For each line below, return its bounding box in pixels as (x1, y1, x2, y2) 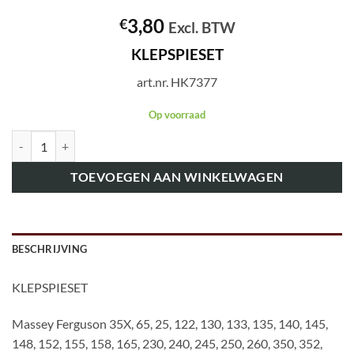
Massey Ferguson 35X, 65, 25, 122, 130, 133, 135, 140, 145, (12, 316, 328, 332)
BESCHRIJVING (12, 243, 88, 256)
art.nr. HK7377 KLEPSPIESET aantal (11, 132, 188, 146)
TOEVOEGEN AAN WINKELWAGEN (70, 170, 284, 185)
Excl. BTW (168, 18, 235, 37)
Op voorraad (149, 107, 205, 121)
